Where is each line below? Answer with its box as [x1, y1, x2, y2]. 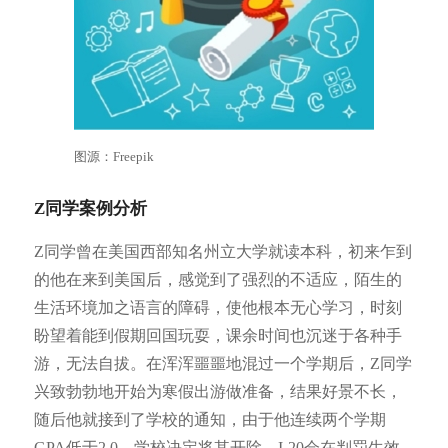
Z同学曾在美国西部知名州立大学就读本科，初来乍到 [33, 243, 412, 260]
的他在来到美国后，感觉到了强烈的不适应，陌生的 [33, 271, 402, 288]
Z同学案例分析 [33, 199, 147, 219]
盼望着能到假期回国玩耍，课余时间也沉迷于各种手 [33, 327, 402, 344]
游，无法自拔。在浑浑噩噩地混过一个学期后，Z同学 [33, 355, 412, 372]
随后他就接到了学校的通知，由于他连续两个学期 [33, 411, 386, 428]
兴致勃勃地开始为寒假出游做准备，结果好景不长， [33, 383, 402, 400]
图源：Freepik [73, 149, 154, 165]
